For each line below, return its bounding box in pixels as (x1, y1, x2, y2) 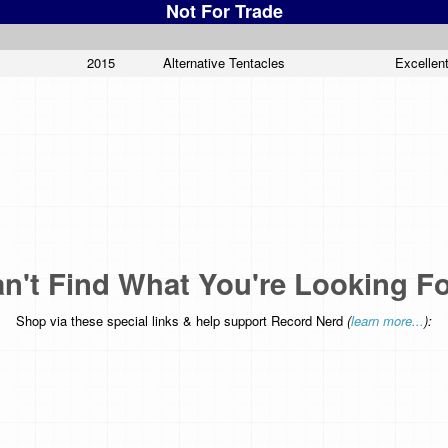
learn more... (351, 310, 424, 330)
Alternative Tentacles (163, 52, 289, 72)
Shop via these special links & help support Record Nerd (16, 310, 347, 330)
